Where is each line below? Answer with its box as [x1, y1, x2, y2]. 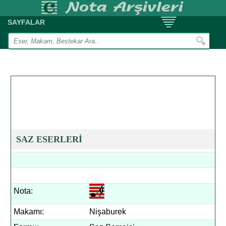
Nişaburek [89, 207, 127, 216]
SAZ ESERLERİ [16, 134, 83, 144]
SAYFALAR [8, 18, 45, 26]
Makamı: [14, 207, 44, 216]
